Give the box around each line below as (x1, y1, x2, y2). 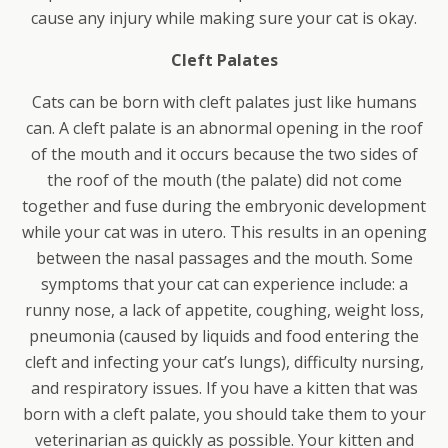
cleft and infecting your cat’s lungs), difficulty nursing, (24, 351, 424, 374)
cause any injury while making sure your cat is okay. (31, 7, 417, 30)
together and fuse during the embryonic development (22, 195, 426, 218)
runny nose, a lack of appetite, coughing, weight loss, (24, 299, 424, 322)
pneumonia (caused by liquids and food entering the (29, 325, 419, 348)
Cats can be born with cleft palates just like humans (31, 91, 417, 114)
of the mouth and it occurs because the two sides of (30, 143, 418, 166)
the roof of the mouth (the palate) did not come (46, 169, 402, 192)
